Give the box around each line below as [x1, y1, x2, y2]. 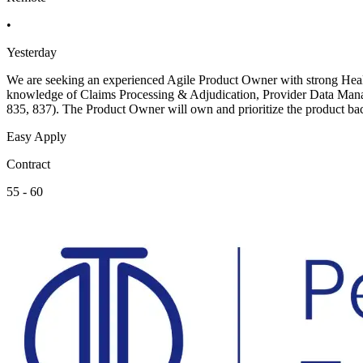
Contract [6, 156, 50, 171]
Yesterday [6, 45, 57, 59]
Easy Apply [6, 129, 66, 143]
